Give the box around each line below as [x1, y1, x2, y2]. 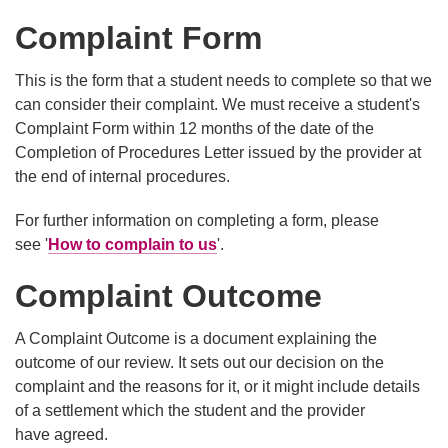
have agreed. [15, 426, 108, 444]
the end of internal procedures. [15, 168, 230, 186]
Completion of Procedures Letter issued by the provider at [15, 144, 421, 162]
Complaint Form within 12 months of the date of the [15, 120, 374, 138]
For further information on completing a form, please [15, 212, 379, 230]
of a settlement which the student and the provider [15, 402, 365, 420]
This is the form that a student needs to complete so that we [15, 72, 432, 90]
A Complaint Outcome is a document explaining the [15, 330, 377, 348]
